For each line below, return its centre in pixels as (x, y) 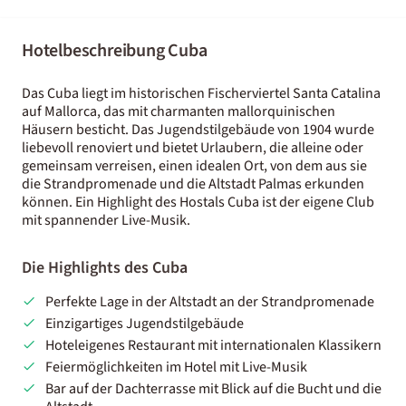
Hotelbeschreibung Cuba (115, 50)
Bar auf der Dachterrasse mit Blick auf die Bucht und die (213, 388)
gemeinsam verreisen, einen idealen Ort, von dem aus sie (194, 165)
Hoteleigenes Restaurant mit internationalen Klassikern (213, 345)
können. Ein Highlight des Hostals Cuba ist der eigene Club (198, 202)
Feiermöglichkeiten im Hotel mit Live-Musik (176, 367)
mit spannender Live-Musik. (106, 220)
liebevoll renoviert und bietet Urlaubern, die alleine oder (193, 147)
